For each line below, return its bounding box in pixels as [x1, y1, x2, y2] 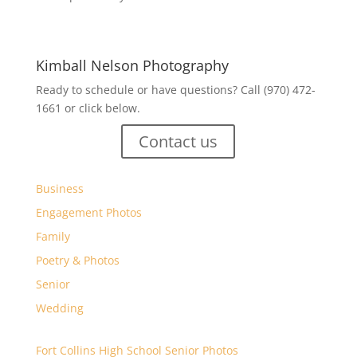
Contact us [139, 131, 218, 152]
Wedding [35, 300, 84, 316]
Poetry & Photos [35, 253, 120, 268]
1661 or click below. [35, 100, 140, 116]
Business [35, 181, 84, 196]
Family [35, 229, 70, 244]
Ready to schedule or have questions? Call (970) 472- [35, 82, 316, 97]
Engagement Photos [35, 205, 142, 220]
